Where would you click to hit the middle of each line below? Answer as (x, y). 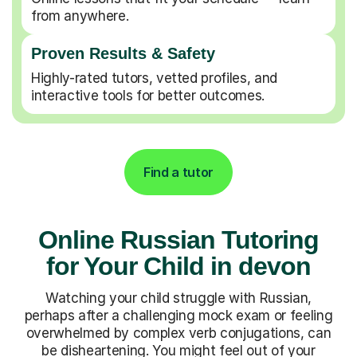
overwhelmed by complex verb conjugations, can (178, 333)
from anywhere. (80, 16)
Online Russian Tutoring (178, 239)
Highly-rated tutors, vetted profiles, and (155, 78)
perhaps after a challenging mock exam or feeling (178, 315)
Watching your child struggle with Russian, (178, 298)
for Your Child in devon (178, 266)
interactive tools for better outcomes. (148, 95)
